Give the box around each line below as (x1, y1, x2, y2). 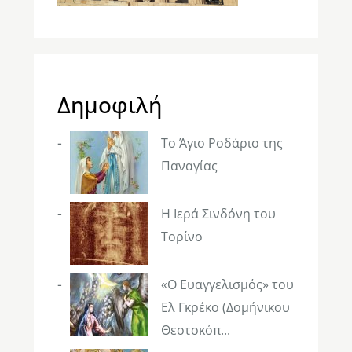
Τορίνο (160, 227, 203, 245)
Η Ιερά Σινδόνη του (160, 204, 276, 222)
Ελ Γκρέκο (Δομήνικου (160, 298, 290, 316)
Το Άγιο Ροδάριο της (160, 134, 283, 152)
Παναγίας (160, 156, 218, 174)
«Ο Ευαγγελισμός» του (160, 275, 294, 293)
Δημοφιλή (57, 89, 162, 119)
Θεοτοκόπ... (160, 321, 230, 339)
